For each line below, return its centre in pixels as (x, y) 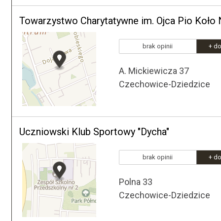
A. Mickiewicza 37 (154, 71)
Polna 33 (136, 182)
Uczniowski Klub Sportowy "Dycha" (94, 132)
